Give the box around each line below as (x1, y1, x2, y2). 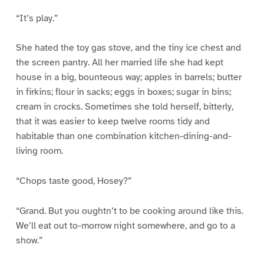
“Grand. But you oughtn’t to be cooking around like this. (15, 205, 243, 217)
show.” (15, 235, 42, 247)
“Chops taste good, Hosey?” (15, 175, 131, 187)
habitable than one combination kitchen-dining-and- (15, 130, 232, 143)
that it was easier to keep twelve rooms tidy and (15, 115, 210, 128)
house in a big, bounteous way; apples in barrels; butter (15, 71, 242, 84)
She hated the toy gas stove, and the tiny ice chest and (15, 42, 241, 54)
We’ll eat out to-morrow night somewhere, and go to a (15, 220, 235, 232)
